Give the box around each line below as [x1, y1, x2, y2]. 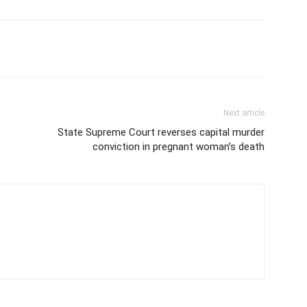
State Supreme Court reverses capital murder [58, 125, 265, 138]
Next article [223, 108, 265, 118]
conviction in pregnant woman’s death [93, 140, 265, 153]
